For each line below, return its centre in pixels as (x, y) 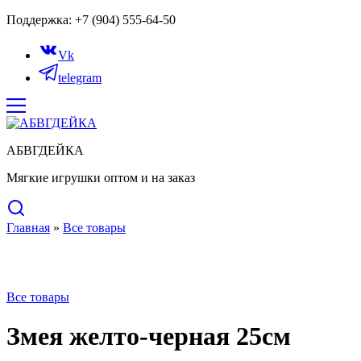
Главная (28, 228)
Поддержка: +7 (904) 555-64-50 (91, 20)
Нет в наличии (47, 242)
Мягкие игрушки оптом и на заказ (101, 178)
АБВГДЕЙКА (45, 150)
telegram (80, 78)
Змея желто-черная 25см (149, 336)
